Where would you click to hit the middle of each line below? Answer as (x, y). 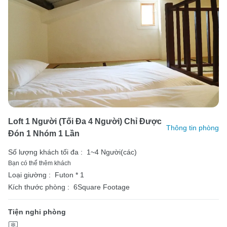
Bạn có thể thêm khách (40, 163)
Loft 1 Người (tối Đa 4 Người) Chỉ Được (85, 122)
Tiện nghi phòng (37, 212)
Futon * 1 (69, 175)
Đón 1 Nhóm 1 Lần (44, 134)
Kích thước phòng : (39, 187)
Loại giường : (29, 175)
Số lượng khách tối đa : (45, 152)
